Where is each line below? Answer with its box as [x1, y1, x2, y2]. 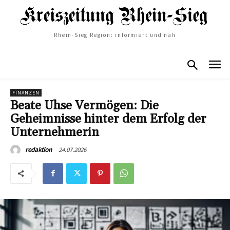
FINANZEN [12, 89, 40, 96]
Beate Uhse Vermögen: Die [10, 98, 159, 113]
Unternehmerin [10, 124, 99, 140]
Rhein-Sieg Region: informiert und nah [54, 31, 176, 39]
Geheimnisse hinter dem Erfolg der [10, 111, 206, 127]
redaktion [25, 145, 52, 154]
